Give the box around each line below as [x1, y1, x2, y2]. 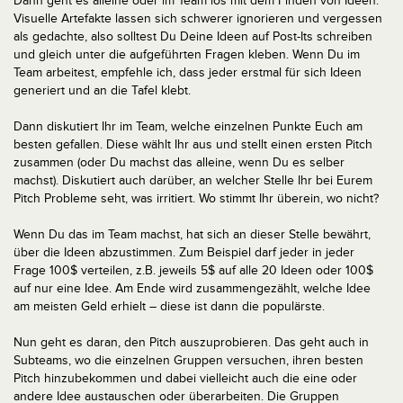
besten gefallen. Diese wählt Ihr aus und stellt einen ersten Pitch [13, 137, 372, 152]
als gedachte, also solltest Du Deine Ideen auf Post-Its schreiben [13, 29, 372, 44]
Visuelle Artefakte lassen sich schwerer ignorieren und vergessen [13, 11, 382, 26]
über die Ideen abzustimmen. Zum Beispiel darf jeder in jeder [13, 245, 354, 260]
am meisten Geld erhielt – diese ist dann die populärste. [13, 299, 325, 314]
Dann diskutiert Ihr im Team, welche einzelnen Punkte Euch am [13, 119, 363, 134]
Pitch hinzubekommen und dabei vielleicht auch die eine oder [13, 371, 357, 386]
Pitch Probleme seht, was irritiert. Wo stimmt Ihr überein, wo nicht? [13, 191, 379, 206]
